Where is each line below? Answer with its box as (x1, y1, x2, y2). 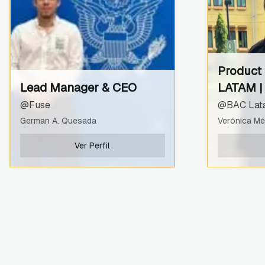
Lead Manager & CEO (20, 80, 137, 94)
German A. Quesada (20, 115, 96, 125)
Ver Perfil (75, 140, 110, 150)
